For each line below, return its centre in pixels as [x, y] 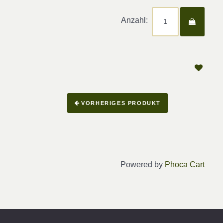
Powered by [143, 165]
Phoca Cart [185, 165]
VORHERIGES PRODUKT [121, 103]
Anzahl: [135, 20]
